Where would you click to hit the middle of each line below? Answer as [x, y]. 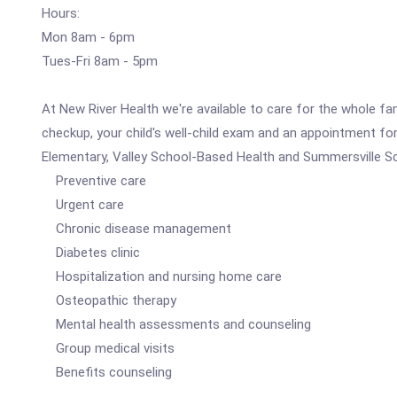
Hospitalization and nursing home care [162, 276]
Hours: [61, 13]
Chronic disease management [136, 229]
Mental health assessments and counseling [176, 324]
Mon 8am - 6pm [88, 37]
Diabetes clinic [91, 253]
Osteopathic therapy [109, 300]
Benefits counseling [107, 372]
